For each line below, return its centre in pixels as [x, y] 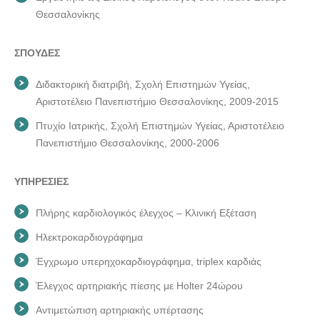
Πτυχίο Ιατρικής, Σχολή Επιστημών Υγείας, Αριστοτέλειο [160, 125]
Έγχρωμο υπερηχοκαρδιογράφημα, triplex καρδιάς [149, 261]
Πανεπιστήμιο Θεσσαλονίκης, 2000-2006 [127, 142]
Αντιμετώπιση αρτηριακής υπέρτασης [120, 310]
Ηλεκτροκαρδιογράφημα [89, 237]
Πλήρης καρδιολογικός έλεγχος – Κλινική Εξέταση [146, 212]
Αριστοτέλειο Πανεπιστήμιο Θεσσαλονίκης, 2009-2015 [157, 101]
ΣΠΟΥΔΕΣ [37, 52]
